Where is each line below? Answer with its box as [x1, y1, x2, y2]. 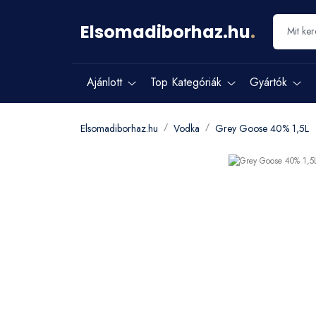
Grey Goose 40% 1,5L [215, 121, 309, 135]
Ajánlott [87, 74, 122, 90]
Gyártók [250, 74, 287, 90]
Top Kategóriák [150, 74, 221, 90]
